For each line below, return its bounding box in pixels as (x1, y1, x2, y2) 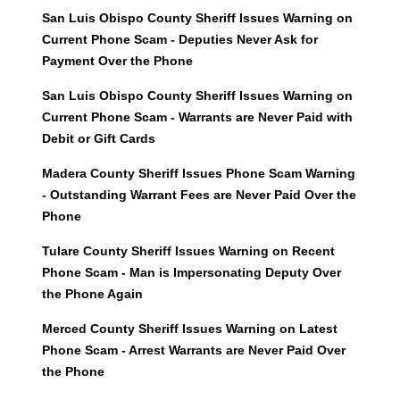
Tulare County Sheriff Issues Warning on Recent (41, 244, 335, 259)
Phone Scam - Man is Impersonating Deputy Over (41, 265, 341, 280)
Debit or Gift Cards (41, 131, 155, 146)
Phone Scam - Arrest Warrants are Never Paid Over (41, 343, 346, 358)
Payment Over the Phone (41, 54, 193, 69)
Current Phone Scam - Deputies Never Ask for (41, 32, 318, 47)
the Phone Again (41, 287, 143, 302)
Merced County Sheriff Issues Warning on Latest (41, 321, 337, 337)
